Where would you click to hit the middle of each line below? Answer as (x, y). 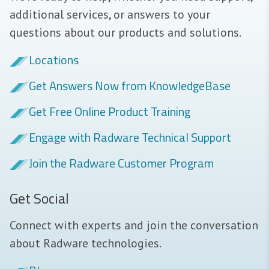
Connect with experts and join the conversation (134, 225)
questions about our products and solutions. (125, 33)
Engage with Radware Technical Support (130, 138)
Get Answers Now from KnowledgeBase (130, 86)
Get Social (39, 198)
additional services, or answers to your (110, 15)
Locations (54, 60)
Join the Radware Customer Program (121, 163)
